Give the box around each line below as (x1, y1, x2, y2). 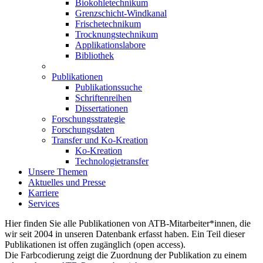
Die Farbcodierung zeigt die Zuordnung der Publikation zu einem (5, 249, 247, 260)
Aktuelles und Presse (28, 177, 106, 187)
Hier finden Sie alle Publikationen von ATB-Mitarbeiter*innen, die (5, 218, 251, 228)
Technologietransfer (75, 156, 149, 166)
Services (28, 198, 59, 208)
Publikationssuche (75, 82, 142, 92)
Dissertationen (75, 103, 128, 113)
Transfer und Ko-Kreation (52, 134, 148, 145)
